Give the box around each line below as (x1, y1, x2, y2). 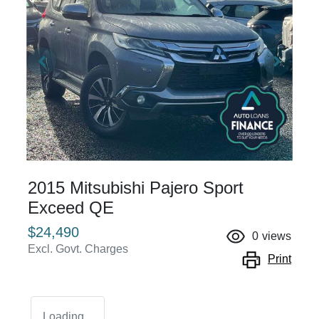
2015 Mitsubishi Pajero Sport (28, 177, 244, 197)
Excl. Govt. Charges (28, 242, 128, 255)
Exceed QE (28, 197, 114, 217)
